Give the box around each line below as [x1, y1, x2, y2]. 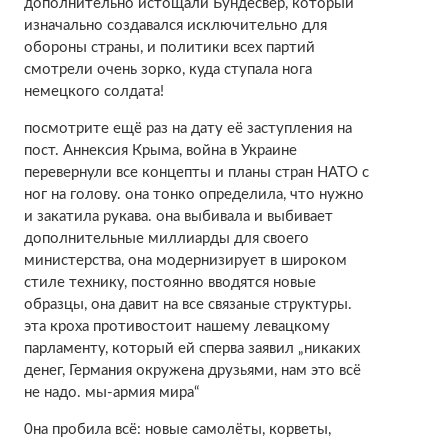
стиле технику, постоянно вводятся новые [23, 275, 316, 291]
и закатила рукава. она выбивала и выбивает [23, 209, 333, 225]
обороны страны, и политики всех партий [23, 40, 315, 56]
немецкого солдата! [23, 84, 164, 100]
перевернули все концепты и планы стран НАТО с [23, 165, 369, 181]
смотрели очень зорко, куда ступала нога [23, 62, 312, 78]
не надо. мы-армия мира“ [23, 385, 199, 401]
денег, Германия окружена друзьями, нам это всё [23, 363, 361, 379]
